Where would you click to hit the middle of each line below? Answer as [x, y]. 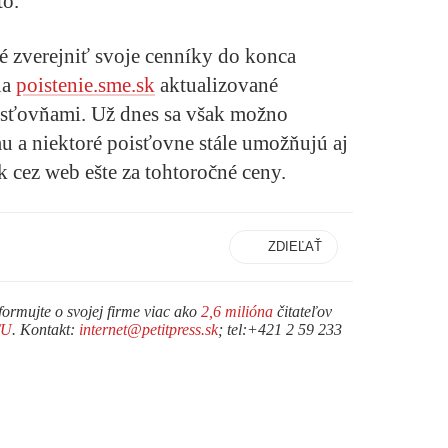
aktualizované [216, 84]
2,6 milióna [237, 311]
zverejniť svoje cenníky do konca [154, 55]
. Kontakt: [45, 329]
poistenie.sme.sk [85, 84]
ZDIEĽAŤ [295, 246]
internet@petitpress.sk [148, 329]
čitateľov [302, 311]
